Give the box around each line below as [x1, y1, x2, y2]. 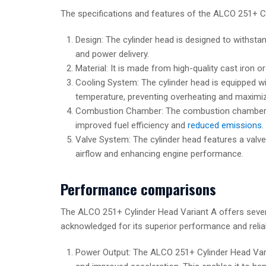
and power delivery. [75, 49, 149, 60]
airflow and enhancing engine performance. [75, 148, 243, 160]
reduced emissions [188, 120, 262, 131]
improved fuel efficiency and [75, 120, 188, 131]
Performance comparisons [61, 178, 216, 200]
